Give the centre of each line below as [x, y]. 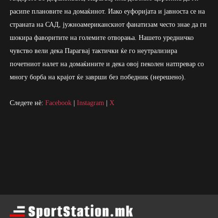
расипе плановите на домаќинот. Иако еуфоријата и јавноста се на [107, 11]
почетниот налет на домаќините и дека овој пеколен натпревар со [107, 64]
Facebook [58, 103]
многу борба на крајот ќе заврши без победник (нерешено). [98, 77]
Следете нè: [27, 103]
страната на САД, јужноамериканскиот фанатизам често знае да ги [108, 24]
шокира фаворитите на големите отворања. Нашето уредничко [102, 37]
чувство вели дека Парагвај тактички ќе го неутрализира [93, 51]
